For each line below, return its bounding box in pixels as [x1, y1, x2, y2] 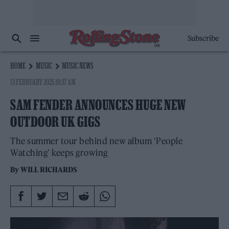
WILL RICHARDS [20, 165, 78, 174]
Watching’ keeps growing [10, 147, 108, 158]
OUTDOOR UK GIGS [10, 114, 101, 129]
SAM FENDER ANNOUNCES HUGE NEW [10, 97, 187, 112]
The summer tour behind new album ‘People [10, 135, 182, 147]
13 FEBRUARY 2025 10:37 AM [10, 77, 76, 86]
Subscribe [187, 34, 219, 43]
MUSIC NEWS [62, 61, 94, 70]
